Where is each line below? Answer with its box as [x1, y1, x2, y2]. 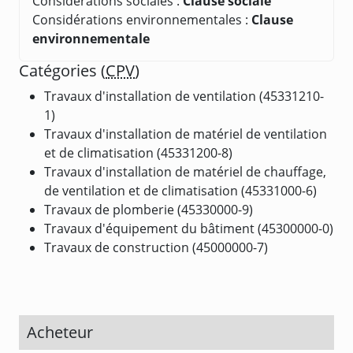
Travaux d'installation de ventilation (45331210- [44, 87, 324, 105]
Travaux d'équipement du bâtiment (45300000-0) [44, 219, 333, 237]
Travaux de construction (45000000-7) [44, 238, 268, 256]
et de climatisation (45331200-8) [44, 143, 232, 162]
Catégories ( [19, 59, 106, 81]
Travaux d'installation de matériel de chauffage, [44, 162, 326, 180]
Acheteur [27, 321, 93, 343]
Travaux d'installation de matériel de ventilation [44, 124, 327, 143]
